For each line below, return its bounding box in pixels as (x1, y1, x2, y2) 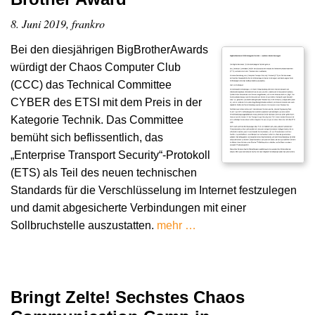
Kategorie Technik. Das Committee (11, 114, 184, 127)
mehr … (157, 219, 196, 232)
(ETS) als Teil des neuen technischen (11, 167, 197, 179)
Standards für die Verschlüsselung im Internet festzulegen (11, 184, 297, 197)
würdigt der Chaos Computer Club (11, 61, 181, 74)
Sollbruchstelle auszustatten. (11, 219, 157, 232)
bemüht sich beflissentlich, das (11, 131, 163, 144)
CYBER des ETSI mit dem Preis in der (11, 96, 202, 109)
